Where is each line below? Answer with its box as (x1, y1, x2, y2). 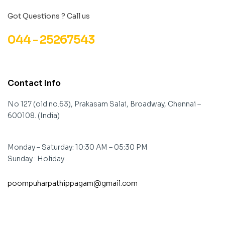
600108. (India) (8, 110, 60, 120)
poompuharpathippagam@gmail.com (8, 178, 138, 188)
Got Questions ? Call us (8, 12, 91, 21)
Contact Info (8, 77, 61, 88)
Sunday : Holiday (8, 154, 64, 163)
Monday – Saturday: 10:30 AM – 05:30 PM (8, 142, 148, 152)
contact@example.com (8, 199, 116, 211)
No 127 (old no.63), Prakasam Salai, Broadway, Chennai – (8, 99, 201, 108)
